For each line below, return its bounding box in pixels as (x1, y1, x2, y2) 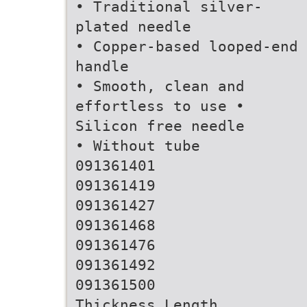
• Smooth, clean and (75, 77, 245, 95)
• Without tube (75, 137, 200, 154)
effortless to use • (75, 97, 245, 114)
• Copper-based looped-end (75, 38, 298, 55)
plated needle (75, 18, 191, 35)
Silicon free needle (75, 117, 245, 134)
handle (75, 58, 129, 75)
